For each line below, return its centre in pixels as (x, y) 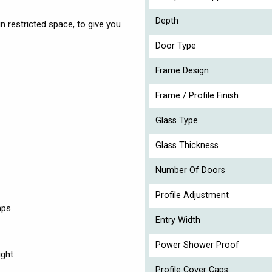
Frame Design (182, 70)
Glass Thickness (187, 145)
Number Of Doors (190, 170)
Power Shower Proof (197, 245)
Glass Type (177, 120)
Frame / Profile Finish (197, 95)
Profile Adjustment (192, 195)
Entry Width (178, 220)
